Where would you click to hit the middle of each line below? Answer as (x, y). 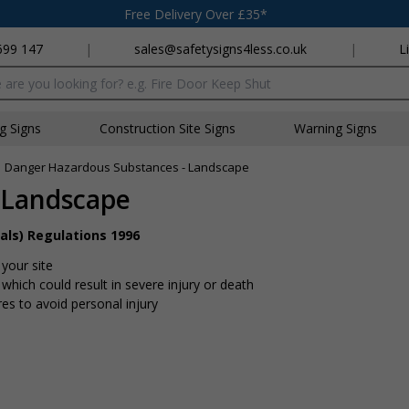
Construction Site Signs (168, 128)
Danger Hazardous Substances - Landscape (127, 167)
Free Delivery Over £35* (196, 14)
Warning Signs (336, 128)
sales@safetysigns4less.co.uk (221, 49)
